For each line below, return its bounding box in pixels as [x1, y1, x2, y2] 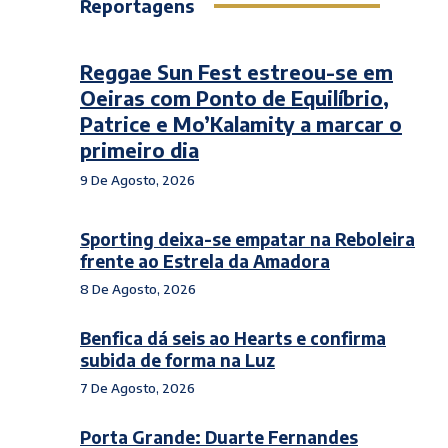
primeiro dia [80, 137, 199, 162]
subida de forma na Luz [80, 349, 275, 371]
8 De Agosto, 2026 [80, 281, 196, 297]
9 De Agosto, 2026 [80, 172, 195, 188]
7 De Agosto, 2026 [80, 380, 195, 396]
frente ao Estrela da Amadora [80, 250, 330, 272]
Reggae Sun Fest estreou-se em [80, 59, 393, 84]
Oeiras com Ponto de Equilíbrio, [80, 85, 389, 110]
